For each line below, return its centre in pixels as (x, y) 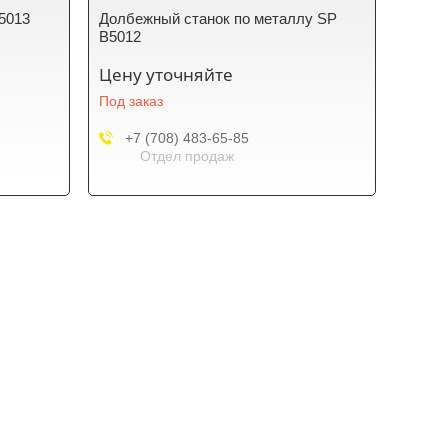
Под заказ (131, 101)
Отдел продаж (186, 156)
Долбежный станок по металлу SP (218, 18)
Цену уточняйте (166, 74)
